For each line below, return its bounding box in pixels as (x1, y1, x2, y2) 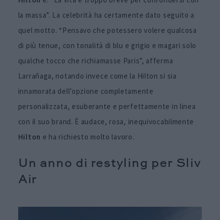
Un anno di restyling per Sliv (18, 158, 201, 170)
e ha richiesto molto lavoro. (42, 132, 135, 141)
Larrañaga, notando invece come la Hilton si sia (18, 71, 177, 81)
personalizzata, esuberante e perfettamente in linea (18, 101, 196, 111)
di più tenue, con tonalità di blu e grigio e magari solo (18, 40, 196, 50)
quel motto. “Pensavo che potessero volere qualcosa (18, 25, 197, 35)
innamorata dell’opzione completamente (18, 86, 154, 96)
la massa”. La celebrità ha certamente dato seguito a (18, 10, 195, 20)
